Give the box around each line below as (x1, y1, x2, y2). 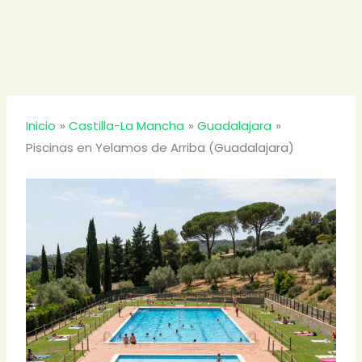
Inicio (26, 117, 57, 134)
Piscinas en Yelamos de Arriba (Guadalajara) (26, 139, 295, 156)
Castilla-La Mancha (69, 117, 185, 134)
